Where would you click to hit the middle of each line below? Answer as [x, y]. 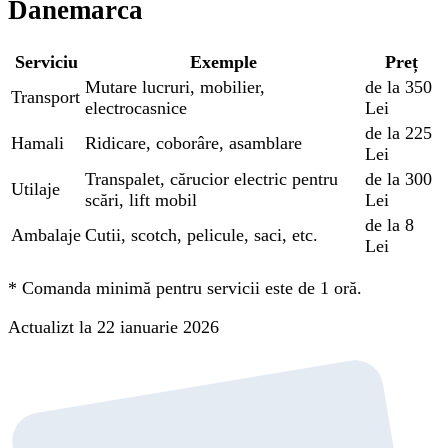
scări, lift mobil [141, 199]
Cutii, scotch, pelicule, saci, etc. [201, 234]
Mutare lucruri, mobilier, [175, 86]
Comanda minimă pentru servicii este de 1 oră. [192, 287]
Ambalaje [46, 234]
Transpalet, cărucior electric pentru [211, 178]
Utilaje [35, 188]
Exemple [223, 61]
